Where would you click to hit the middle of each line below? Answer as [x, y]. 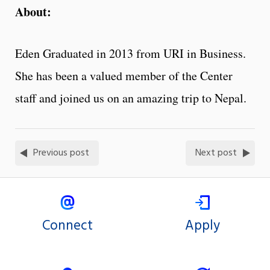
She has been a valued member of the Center [124, 75]
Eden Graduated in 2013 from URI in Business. [130, 53]
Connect [67, 226]
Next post [216, 153]
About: [35, 11]
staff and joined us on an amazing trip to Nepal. [131, 98]
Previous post [61, 153]
